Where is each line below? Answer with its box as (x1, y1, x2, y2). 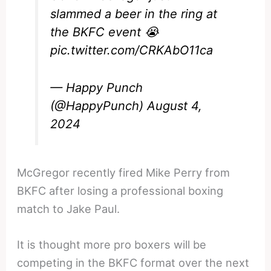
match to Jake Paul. (17, 201, 120, 215)
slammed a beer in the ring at (50, 6, 218, 21)
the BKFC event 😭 (50, 24, 159, 39)
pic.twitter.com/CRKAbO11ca (50, 42, 214, 57)
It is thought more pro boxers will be (17, 238, 207, 252)
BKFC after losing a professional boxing (17, 183, 224, 197)
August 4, (147, 98, 203, 113)
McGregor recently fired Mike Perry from (17, 165, 230, 179)
